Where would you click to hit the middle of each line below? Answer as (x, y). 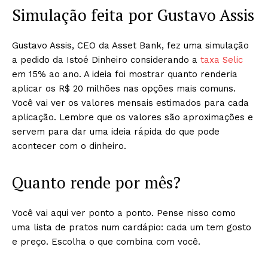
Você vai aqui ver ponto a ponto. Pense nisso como (124, 213)
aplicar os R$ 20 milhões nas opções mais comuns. (124, 89)
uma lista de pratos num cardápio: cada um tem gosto (132, 227)
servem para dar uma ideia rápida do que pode (116, 132)
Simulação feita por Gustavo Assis (133, 15)
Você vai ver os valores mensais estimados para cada (130, 103)
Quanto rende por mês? (96, 182)
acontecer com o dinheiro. (69, 146)
